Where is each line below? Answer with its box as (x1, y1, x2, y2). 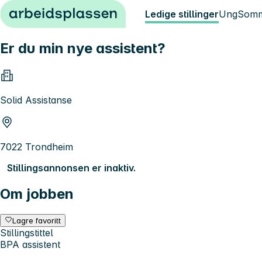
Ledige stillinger (145, 8, 219, 20)
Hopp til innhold (5, 5, 77, 16)
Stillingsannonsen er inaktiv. (7, 161, 136, 174)
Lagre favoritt (12, 215, 61, 225)
